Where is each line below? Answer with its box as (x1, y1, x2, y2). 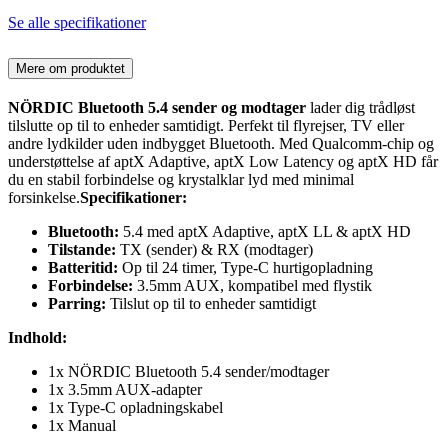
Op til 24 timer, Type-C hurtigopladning (118, 258, 373, 276)
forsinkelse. (8, 188, 80, 206)
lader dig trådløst (306, 98, 415, 116)
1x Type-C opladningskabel (48, 398, 223, 416)
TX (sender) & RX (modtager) (116, 240, 313, 258)
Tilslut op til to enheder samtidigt (106, 294, 316, 312)
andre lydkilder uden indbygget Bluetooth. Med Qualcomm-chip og (8, 134, 434, 152)
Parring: (48, 294, 106, 312)
